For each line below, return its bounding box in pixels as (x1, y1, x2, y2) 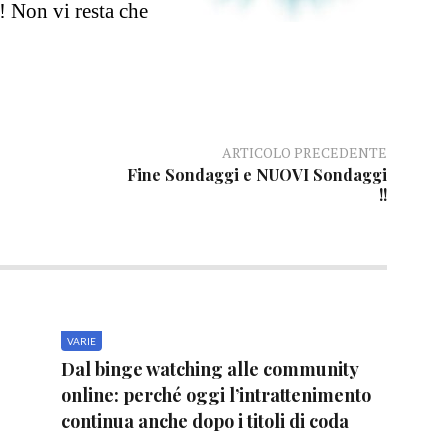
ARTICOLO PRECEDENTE (221, 142, 387, 162)
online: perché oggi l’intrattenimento (60, 382, 371, 407)
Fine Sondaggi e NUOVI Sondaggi (126, 163, 387, 185)
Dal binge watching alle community (60, 356, 358, 381)
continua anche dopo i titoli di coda (60, 408, 349, 433)
